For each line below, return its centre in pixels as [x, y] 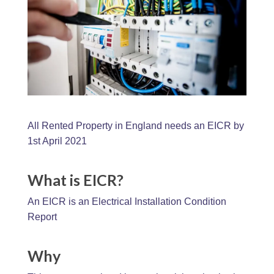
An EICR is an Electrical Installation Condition [127, 201]
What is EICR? [75, 180]
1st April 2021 [57, 141]
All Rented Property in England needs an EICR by [135, 125]
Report [42, 217]
